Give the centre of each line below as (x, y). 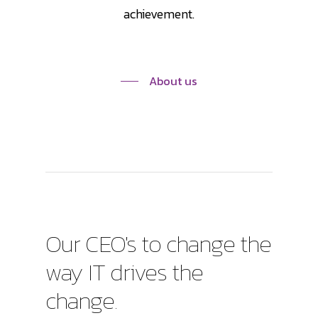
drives (138, 272)
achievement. (159, 13)
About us (173, 81)
